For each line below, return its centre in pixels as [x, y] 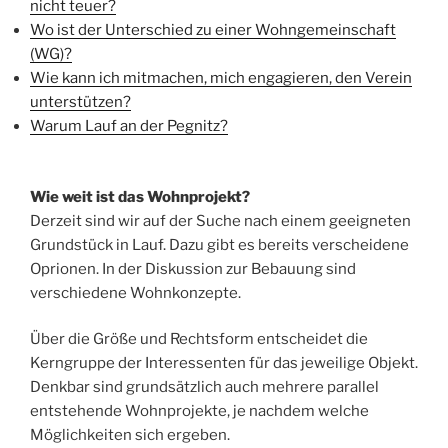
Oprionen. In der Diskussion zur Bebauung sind [193, 268]
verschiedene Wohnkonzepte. [135, 292]
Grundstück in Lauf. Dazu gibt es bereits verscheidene [219, 244]
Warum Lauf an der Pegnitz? [129, 126]
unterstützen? [80, 102]
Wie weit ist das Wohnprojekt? [140, 196]
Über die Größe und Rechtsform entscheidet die [199, 339]
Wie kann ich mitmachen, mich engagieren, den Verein [221, 78]
